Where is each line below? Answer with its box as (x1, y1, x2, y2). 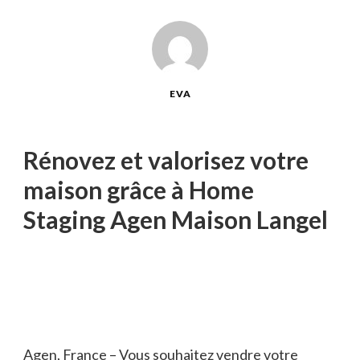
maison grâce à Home (23, 175, 254, 205)
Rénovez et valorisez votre (23, 145, 309, 175)
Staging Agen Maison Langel (23, 205, 328, 235)
